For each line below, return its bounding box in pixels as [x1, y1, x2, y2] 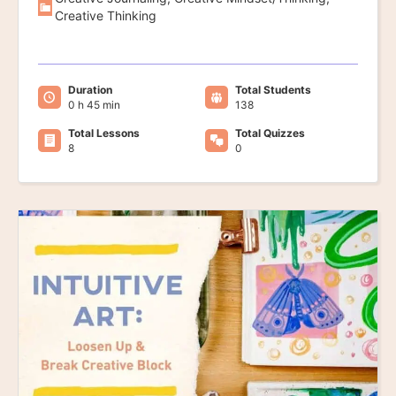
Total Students [234, 82, 311, 96]
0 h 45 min [68, 97, 120, 111]
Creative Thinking [54, 7, 156, 23]
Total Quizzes [234, 126, 305, 140]
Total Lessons [68, 126, 140, 140]
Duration [68, 82, 112, 96]
